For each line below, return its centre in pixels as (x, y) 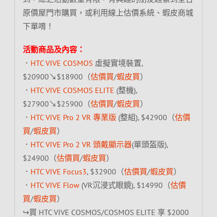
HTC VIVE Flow (55, 185)
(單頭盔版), (150, 144)
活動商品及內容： (54, 49)
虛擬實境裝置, (118, 63)
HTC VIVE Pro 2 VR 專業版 (73, 117)
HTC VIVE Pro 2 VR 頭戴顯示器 (81, 144)
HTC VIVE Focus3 (58, 171)
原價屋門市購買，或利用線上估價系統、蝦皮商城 (108, 12)
